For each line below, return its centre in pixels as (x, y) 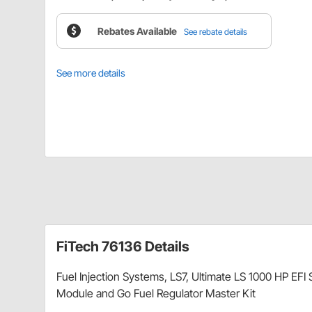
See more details (91, 72)
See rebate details (216, 31)
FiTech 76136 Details (123, 246)
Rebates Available (137, 31)
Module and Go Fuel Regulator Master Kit (156, 293)
